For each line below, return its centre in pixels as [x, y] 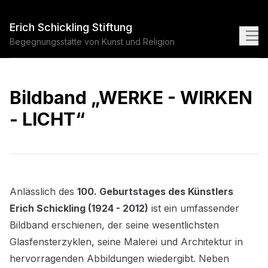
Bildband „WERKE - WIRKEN [131, 98]
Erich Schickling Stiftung [71, 27]
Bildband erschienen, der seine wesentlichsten [114, 225]
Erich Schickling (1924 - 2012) [79, 208]
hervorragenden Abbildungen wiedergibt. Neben [119, 258]
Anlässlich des [43, 191]
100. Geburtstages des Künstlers [155, 191]
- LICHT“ [47, 119]
